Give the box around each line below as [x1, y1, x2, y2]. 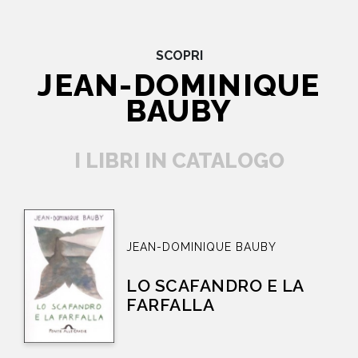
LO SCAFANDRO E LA [126, 275, 304, 296]
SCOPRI [155, 47, 203, 63]
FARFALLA [126, 294, 215, 315]
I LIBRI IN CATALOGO [74, 148, 284, 173]
